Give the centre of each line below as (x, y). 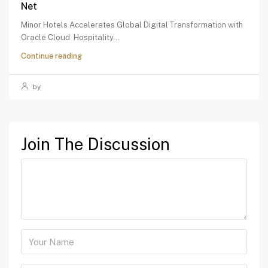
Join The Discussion (95, 144)
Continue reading (51, 56)
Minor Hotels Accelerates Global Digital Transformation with (132, 25)
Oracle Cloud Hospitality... (70, 38)
